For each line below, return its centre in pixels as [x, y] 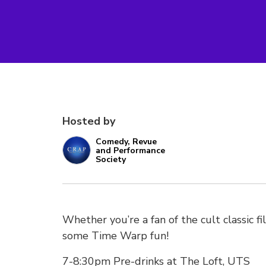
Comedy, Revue [126, 141]
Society [111, 159]
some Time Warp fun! [115, 236]
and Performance [130, 150]
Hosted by [89, 121]
